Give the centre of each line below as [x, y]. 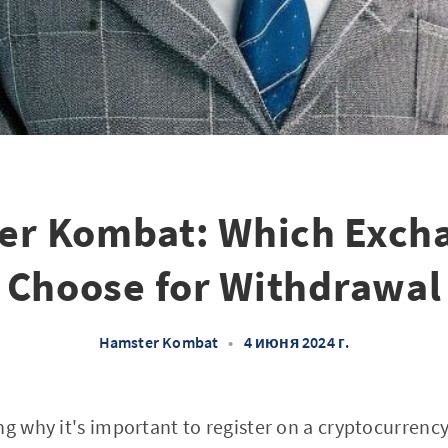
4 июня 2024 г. [296, 342]
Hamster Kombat [158, 342]
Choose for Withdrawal [224, 286]
